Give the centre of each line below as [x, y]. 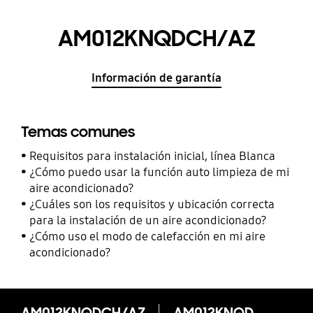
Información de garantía [156, 78]
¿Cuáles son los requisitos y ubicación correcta [152, 204]
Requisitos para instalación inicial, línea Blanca [153, 156]
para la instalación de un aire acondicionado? [148, 220]
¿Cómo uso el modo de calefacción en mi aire [148, 236]
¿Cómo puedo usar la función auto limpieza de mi [160, 172]
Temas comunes [78, 132]
